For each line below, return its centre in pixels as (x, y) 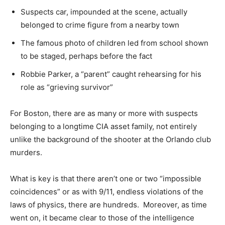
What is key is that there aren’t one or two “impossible (106, 178)
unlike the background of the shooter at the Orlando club (110, 139)
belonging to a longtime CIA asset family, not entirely (103, 126)
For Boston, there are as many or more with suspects (104, 113)
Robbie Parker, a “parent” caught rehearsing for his (111, 74)
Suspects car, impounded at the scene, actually (104, 12)
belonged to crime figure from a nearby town (100, 25)
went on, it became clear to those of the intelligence (102, 217)
